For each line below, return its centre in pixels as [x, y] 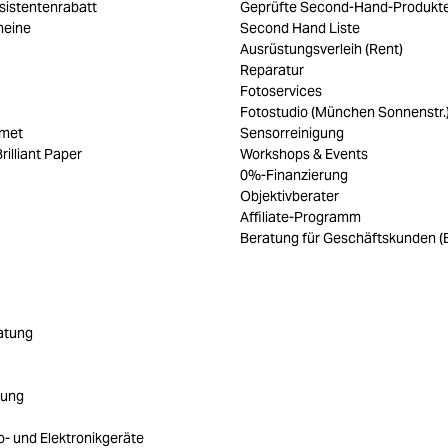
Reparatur [272, 70]
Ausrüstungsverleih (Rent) [321, 49]
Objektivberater [289, 196]
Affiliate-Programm [300, 217]
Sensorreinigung [292, 133]
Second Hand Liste [300, 28]
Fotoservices [281, 91]
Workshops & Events [304, 154]
